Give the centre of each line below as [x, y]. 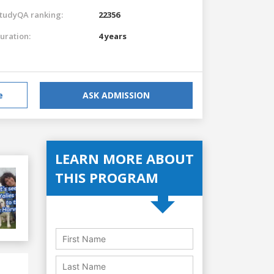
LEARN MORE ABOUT [124, 158]
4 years [113, 36]
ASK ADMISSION [116, 95]
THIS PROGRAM [107, 177]
